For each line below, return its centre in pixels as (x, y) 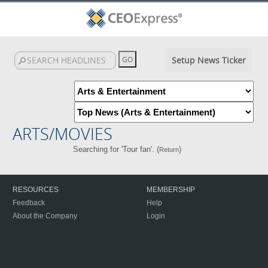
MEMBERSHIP (171, 190)
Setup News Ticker (208, 60)
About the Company (45, 216)
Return (169, 150)
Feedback (29, 203)
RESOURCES (36, 190)
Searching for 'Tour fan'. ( (116, 149)
